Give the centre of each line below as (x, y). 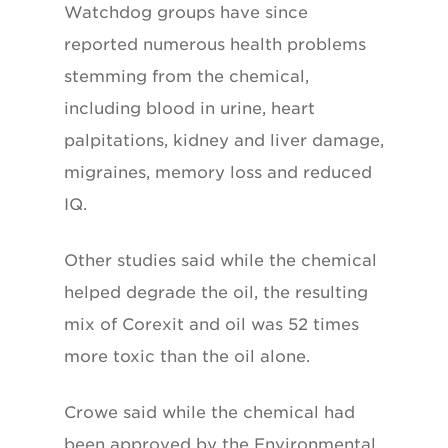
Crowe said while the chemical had (209, 412)
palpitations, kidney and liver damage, (224, 140)
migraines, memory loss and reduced (218, 172)
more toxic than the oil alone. (187, 356)
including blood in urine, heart (189, 108)
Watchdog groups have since (186, 12)
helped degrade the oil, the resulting (216, 292)
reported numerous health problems (215, 44)
